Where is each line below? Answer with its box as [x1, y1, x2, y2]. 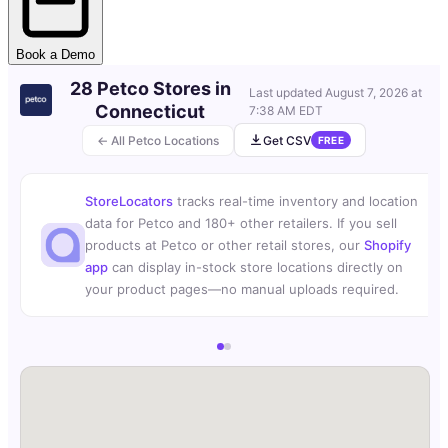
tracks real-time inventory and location [173, 193, 418, 210]
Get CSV [262, 132, 311, 148]
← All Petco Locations [96, 132, 219, 148]
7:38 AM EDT [248, 103, 323, 119]
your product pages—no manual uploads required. [85, 281, 399, 298]
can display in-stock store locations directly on [108, 259, 403, 276]
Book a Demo [16, 47, 95, 63]
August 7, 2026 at [324, 85, 422, 101]
